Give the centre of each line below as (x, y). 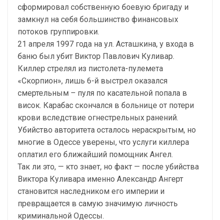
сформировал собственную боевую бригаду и (103, 7)
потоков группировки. (58, 32)
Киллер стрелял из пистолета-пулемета (90, 69)
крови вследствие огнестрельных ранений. (98, 118)
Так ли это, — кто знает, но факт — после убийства (108, 167)
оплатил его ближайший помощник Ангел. (95, 154)
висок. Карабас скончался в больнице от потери (106, 105)
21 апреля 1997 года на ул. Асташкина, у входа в (106, 44)
